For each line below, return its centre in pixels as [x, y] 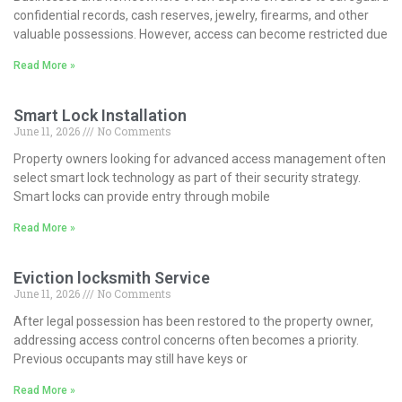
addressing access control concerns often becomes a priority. [186, 340]
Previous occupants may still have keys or [131, 358]
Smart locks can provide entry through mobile [142, 196]
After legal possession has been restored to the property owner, [193, 321]
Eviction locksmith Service [112, 277]
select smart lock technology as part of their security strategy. [187, 177]
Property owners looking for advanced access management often [200, 158]
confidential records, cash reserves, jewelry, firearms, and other [191, 15]
